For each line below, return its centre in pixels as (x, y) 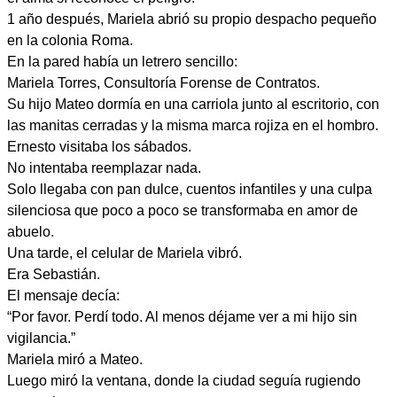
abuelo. (31, 232)
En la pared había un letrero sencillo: (122, 62)
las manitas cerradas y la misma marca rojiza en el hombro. (193, 125)
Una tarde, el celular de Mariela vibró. (125, 253)
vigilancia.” (41, 338)
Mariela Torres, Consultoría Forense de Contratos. (163, 83)
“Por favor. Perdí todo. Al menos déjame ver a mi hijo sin (182, 317)
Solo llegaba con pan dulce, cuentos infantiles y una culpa (190, 189)
